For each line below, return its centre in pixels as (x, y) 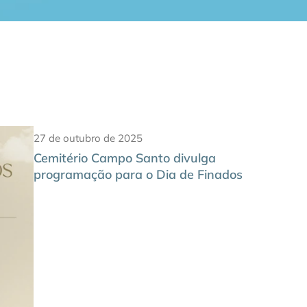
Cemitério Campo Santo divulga (124, 158)
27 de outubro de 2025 (88, 138)
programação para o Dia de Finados (138, 174)
